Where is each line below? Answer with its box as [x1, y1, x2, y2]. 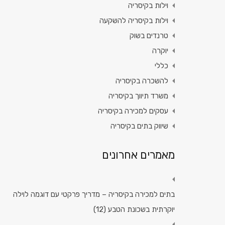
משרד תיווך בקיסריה [108, 91, 168, 100]
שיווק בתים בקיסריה [110, 121, 168, 131]
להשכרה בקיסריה [115, 76, 168, 85]
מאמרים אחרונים [101, 148, 175, 162]
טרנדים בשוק [129, 31, 168, 40]
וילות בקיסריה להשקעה [99, 16, 168, 25]
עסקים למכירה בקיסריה [97, 106, 168, 116]
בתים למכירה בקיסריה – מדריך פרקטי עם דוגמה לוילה [13, 189, 175, 199]
